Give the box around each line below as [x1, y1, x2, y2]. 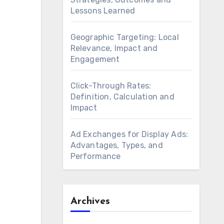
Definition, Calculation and [70, 92, 174, 101]
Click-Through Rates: [70, 81, 151, 90]
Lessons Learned [70, 6, 135, 15]
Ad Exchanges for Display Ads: [70, 129, 188, 139]
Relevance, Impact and [70, 43, 158, 53]
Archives [70, 196, 110, 206]
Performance [70, 151, 121, 161]
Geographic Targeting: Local [70, 32, 179, 42]
